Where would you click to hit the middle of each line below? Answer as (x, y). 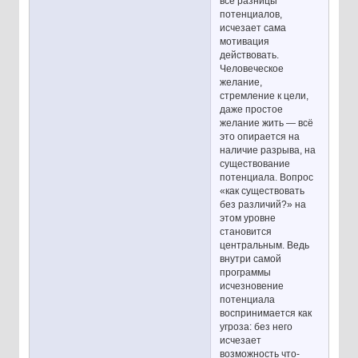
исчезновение (252, 286)
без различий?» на (263, 205)
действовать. (250, 56)
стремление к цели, (265, 96)
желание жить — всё (267, 123)
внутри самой (251, 259)
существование (255, 164)
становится (246, 232)
